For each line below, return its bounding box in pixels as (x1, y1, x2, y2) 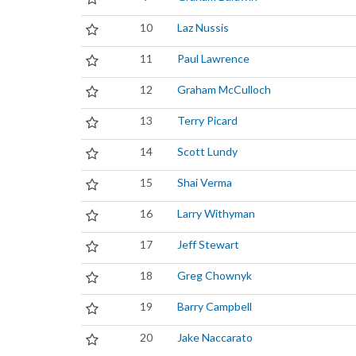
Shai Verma (177, 176, 232, 189)
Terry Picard (177, 114, 238, 127)
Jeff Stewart (177, 238, 239, 251)
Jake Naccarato (177, 331, 253, 344)
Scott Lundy (177, 145, 238, 158)
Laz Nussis (177, 21, 229, 34)
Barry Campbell (177, 300, 252, 313)
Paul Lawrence (177, 52, 250, 65)
